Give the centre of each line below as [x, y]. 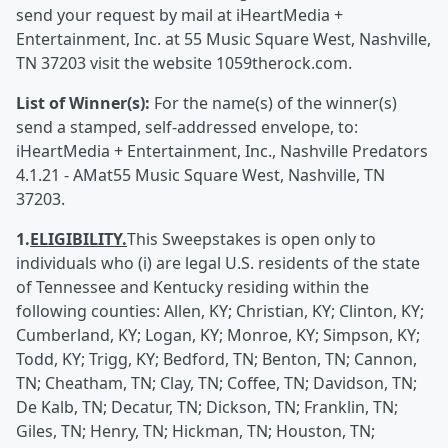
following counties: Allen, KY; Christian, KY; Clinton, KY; [220, 311]
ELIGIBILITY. [78, 239]
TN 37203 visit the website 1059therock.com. [184, 63]
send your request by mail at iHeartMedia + [179, 15]
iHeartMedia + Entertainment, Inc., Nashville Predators [222, 151]
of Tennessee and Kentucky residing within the [192, 287]
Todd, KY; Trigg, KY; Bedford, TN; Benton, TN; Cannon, [216, 359]
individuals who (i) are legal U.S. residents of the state [218, 263]
